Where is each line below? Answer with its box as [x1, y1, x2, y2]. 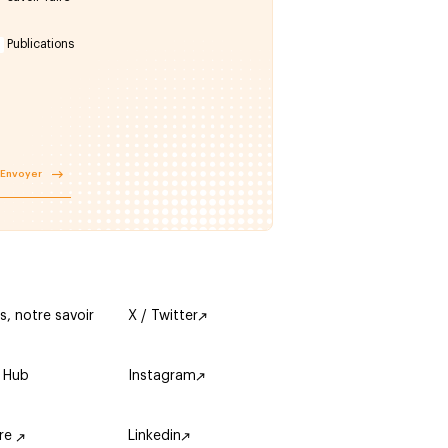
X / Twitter [128, 309, 199, 323]
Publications [6, 38, 74, 51]
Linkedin [128, 429, 182, 443]
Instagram [128, 369, 197, 383]
